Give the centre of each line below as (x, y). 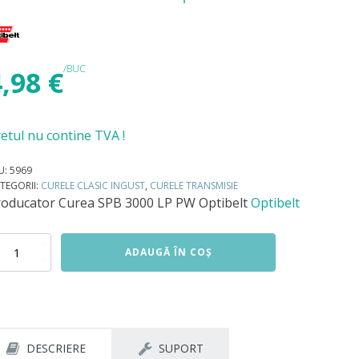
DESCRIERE (56, 349)
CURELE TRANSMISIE (194, 186)
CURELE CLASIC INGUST (93, 186)
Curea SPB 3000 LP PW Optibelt (153, 203)
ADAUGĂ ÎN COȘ (168, 252)
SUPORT (181, 349)
